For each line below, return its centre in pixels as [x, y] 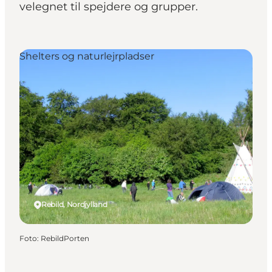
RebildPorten [65, 239]
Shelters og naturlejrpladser [87, 56]
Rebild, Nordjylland [74, 205]
